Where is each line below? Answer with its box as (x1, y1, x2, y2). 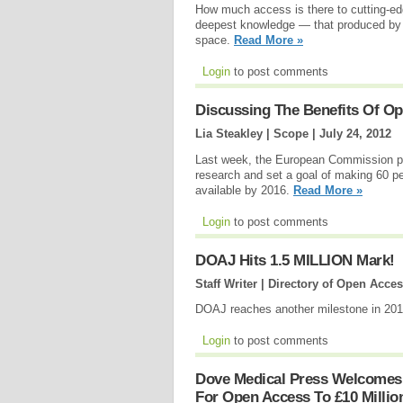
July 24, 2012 (319, 127, 391, 141)
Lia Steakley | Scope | (195, 127, 319, 141)
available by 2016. (195, 183, 293, 197)
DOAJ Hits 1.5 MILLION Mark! (195, 251, 395, 269)
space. (195, 33, 234, 48)
